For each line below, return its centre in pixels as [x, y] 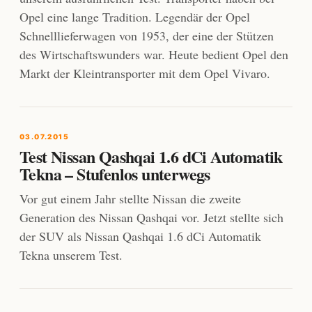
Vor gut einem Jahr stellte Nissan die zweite [130, 198]
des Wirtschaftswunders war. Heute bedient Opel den [154, 54]
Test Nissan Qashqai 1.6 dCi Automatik [151, 156]
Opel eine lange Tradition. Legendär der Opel [135, 17]
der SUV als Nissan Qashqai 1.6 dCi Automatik [140, 236]
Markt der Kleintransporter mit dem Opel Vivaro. [147, 73]
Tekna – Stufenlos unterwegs [115, 174]
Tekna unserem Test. [71, 255]
